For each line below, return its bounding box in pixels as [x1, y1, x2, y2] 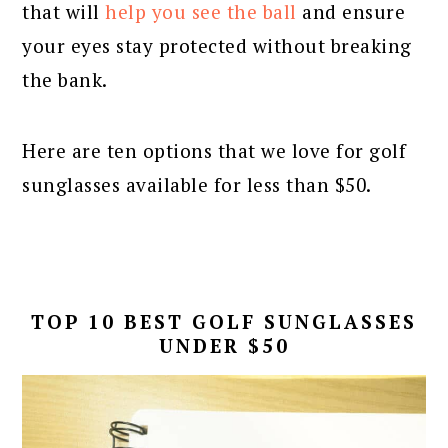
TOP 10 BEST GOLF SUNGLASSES [31, 308, 417, 334]
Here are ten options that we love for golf [22, 137, 407, 163]
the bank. [22, 66, 108, 92]
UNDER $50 [158, 332, 290, 358]
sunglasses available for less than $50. [22, 171, 372, 197]
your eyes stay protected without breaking [22, 32, 412, 58]
